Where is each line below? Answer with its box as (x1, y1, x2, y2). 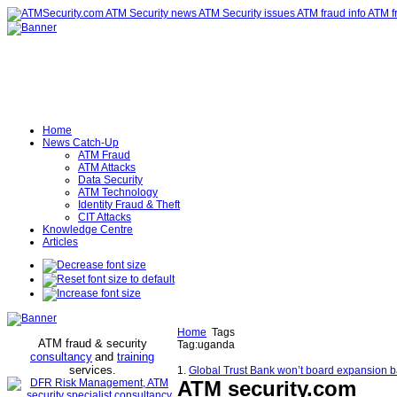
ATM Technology (78, 186, 158, 198)
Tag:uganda (177, 339, 235, 351)
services (69, 363, 113, 377)
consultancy (30, 350, 92, 363)
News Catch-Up (43, 136, 119, 149)
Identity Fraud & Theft (78, 198, 180, 211)
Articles (43, 236, 78, 248)
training (117, 350, 154, 363)
